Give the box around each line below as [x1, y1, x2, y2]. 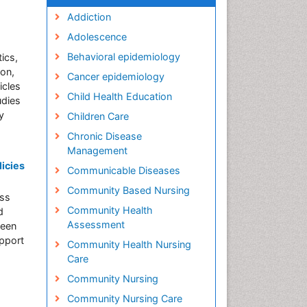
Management [66, 145, 127, 156]
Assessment [66, 219, 125, 230]
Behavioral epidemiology [66, 51, 180, 62]
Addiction [66, 11, 111, 23]
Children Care [66, 110, 129, 122]
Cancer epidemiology [66, 71, 164, 82]
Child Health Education [66, 90, 172, 102]
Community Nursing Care [66, 293, 182, 304]
